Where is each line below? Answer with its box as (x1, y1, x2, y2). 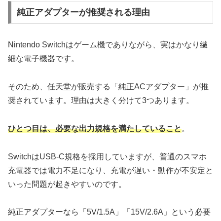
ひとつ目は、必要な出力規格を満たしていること (8, 124, 182, 133)
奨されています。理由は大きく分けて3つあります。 (8, 96, 194, 105)
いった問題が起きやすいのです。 (8, 180, 126, 188)
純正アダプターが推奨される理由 (16, 7, 150, 18)
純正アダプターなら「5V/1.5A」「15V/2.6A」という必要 (8, 208, 211, 217)
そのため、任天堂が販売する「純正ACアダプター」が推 (8, 82, 209, 91)
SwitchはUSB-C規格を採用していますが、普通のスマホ (8, 152, 207, 161)
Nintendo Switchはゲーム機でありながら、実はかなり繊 (8, 40, 208, 49)
